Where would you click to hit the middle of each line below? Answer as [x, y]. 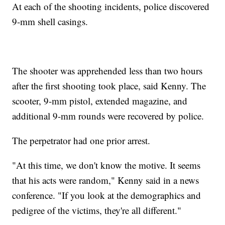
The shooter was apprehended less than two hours [107, 71]
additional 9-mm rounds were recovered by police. [108, 116]
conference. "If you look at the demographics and [107, 195]
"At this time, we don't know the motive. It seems [106, 165]
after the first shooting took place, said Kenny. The [109, 86]
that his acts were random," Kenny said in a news [106, 180]
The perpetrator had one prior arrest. [81, 141]
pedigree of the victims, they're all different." [97, 210]
